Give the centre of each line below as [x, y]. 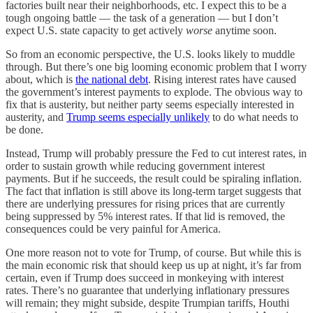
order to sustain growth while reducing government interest [135, 166]
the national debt [112, 80]
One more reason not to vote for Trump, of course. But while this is [153, 253]
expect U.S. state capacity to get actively [96, 31]
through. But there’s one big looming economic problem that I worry [156, 67]
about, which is [41, 80]
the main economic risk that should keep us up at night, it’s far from [153, 265]
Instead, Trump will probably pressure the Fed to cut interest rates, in [156, 154]
